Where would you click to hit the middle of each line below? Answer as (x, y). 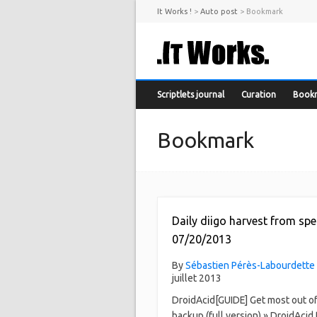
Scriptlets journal (191, 94)
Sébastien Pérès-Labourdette (250, 265)
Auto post (219, 11)
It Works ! (174, 11)
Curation (259, 94)
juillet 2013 (197, 278)
